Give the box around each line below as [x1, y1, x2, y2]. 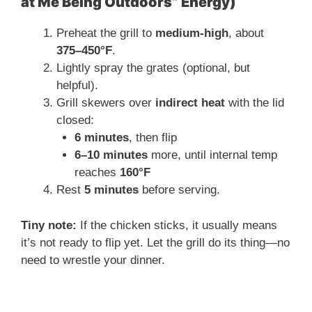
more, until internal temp [147, 148, 277, 162]
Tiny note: [21, 218, 77, 232]
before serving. [139, 183, 220, 197]
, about [228, 26, 264, 40]
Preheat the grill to [56, 26, 155, 40]
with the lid [225, 96, 284, 110]
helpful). [56, 79, 98, 93]
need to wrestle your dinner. [21, 253, 165, 267]
